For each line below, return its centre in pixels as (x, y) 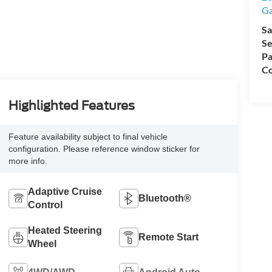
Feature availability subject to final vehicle (88, 137)
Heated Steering (65, 231)
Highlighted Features (71, 106)
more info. (28, 161)
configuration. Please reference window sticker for (104, 149)
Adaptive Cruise (65, 192)
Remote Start (169, 237)
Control (45, 205)
